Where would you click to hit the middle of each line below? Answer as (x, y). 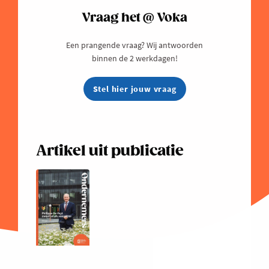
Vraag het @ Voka (134, 18)
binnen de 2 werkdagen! (134, 59)
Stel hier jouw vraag (134, 89)
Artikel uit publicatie (110, 151)
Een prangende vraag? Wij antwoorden (134, 45)
